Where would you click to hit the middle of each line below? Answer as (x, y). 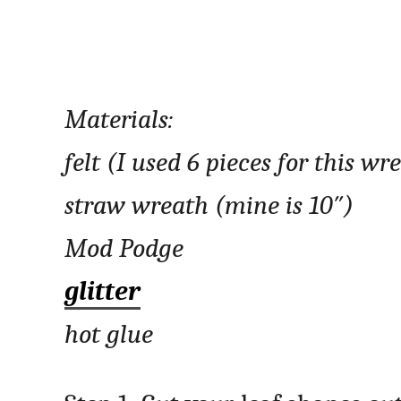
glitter (102, 292)
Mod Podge (124, 249)
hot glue (109, 335)
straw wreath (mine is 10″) (209, 206)
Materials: (119, 120)
